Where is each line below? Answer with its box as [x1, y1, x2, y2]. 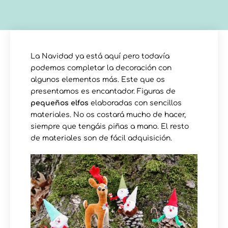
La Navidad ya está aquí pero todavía [31, 52, 169, 60]
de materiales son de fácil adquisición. [31, 134, 172, 142]
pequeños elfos [31, 99, 89, 107]
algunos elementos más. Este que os [31, 75, 165, 83]
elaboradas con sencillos [89, 99, 182, 107]
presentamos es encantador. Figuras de [31, 87, 176, 95]
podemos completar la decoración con [31, 64, 172, 72]
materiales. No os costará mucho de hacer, [31, 110, 186, 119]
